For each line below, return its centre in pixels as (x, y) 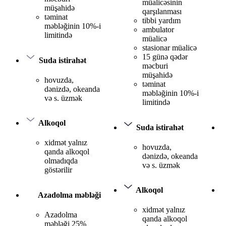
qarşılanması (162, 12)
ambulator (158, 30)
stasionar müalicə (169, 48)
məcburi (155, 66)
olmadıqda (61, 161)
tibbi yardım (161, 21)
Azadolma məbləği (69, 195)
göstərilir (58, 170)
